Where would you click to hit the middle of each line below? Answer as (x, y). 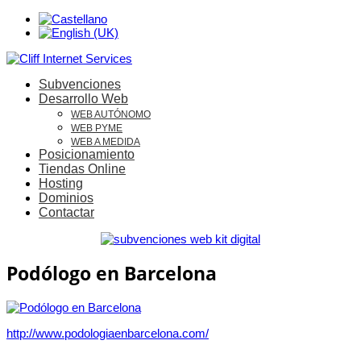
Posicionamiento (87, 154)
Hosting (61, 183)
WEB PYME (97, 128)
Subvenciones (80, 84)
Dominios (66, 198)
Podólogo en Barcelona (112, 273)
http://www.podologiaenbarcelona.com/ (108, 334)
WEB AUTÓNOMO (111, 114)
